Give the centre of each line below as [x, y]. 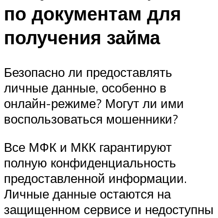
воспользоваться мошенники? [91, 119]
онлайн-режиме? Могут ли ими [94, 103]
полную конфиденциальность [90, 163]
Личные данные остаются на [87, 194]
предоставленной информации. [95, 178]
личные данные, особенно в [85, 88]
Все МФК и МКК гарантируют [88, 147]
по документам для [92, 13]
